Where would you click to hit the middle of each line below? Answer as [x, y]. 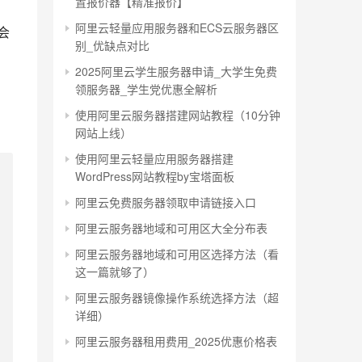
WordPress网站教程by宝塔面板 [155, 176]
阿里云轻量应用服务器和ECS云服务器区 [177, 27]
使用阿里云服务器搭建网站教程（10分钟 [178, 115]
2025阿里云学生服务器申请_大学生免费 [176, 71]
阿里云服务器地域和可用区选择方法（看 [177, 254]
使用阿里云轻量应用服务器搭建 [154, 158]
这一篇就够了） [115, 271]
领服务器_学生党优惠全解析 [146, 89]
